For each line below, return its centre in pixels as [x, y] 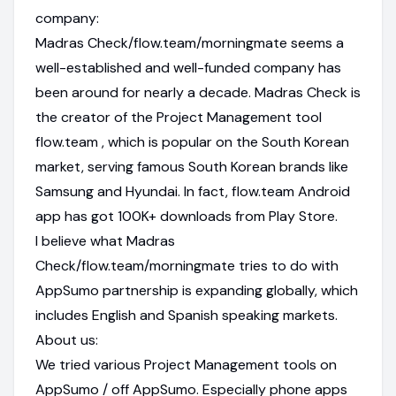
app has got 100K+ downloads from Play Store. [187, 216]
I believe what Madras [105, 240]
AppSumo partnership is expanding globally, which [197, 290]
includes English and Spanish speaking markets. [187, 315]
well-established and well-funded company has [188, 67]
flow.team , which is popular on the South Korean [192, 141]
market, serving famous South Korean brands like [192, 166]
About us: [67, 339]
